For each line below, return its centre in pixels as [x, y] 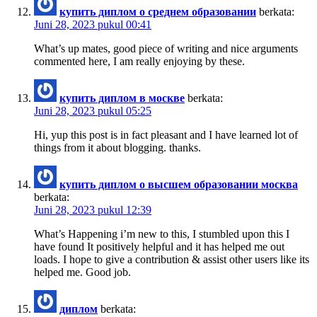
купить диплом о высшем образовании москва [179, 184]
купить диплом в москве [122, 98]
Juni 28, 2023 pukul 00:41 [93, 24]
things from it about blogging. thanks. [117, 147]
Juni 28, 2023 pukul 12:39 [93, 209]
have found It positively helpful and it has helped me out [159, 246]
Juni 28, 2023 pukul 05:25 [93, 110]
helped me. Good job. [82, 272]
